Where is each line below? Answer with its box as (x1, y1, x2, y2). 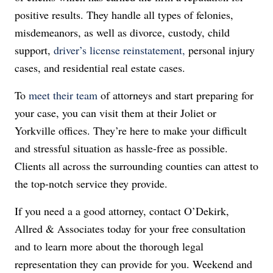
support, (15, 43, 54, 57)
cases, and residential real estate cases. (15, 60, 185, 75)
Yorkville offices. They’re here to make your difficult (15, 123, 247, 138)
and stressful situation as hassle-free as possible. (15, 141, 228, 155)
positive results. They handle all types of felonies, (15, 7, 233, 22)
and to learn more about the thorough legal (15, 239, 204, 253)
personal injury (185, 43, 255, 57)
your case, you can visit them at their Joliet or (15, 105, 216, 120)
